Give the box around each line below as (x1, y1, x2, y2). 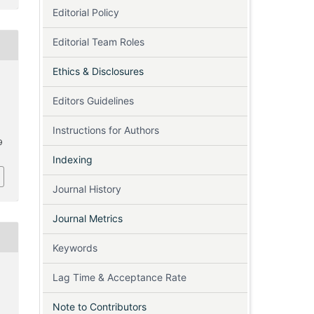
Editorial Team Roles (53, 36, 144, 48)
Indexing (53, 153, 93, 166)
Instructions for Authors (53, 124, 159, 137)
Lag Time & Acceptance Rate (53, 271, 186, 284)
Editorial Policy (53, 6, 119, 19)
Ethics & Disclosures (53, 65, 144, 78)
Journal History (53, 183, 121, 196)
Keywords (53, 242, 97, 254)
